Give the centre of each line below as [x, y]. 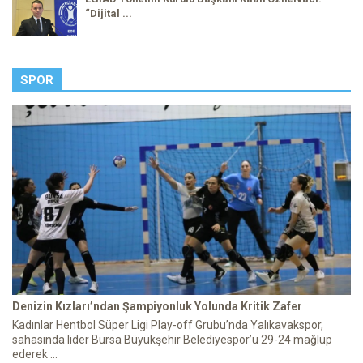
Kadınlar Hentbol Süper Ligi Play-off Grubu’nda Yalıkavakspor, [168, 325]
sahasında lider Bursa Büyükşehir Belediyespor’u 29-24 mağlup [172, 339]
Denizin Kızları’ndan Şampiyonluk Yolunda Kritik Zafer [157, 306]
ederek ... [35, 354]
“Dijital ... [109, 13]
